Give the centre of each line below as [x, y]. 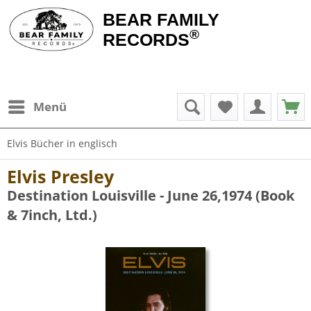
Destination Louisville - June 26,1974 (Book [151, 195]
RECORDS [146, 40]
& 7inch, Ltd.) [52, 215]
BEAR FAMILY [161, 19]
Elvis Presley [60, 176]
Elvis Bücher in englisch [62, 143]
